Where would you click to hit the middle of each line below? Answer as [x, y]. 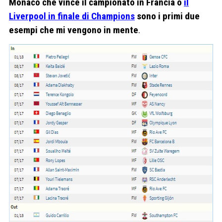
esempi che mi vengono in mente [74, 30]
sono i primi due [167, 16]
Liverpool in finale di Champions [72, 16]
